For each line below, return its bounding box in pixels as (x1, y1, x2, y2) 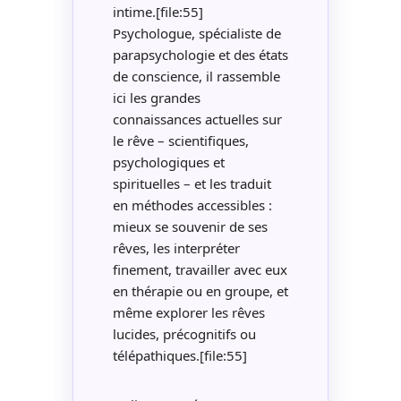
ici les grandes (112, 89, 200, 107)
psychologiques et (112, 153, 225, 172)
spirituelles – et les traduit (112, 175, 271, 193)
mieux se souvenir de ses (112, 218, 268, 236)
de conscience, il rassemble (112, 67, 280, 86)
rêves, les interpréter (112, 239, 240, 258)
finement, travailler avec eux (112, 260, 287, 279)
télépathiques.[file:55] (112, 346, 247, 365)
